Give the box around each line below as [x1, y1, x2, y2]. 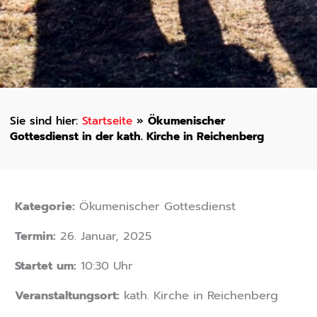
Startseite [81, 112, 132, 129]
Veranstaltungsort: [14, 286, 120, 304]
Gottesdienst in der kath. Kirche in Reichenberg [9, 127, 264, 144]
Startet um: [14, 256, 76, 275]
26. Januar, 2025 [55, 226, 151, 245]
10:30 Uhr [76, 256, 133, 275]
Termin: [14, 226, 56, 245]
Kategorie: [14, 197, 75, 215]
